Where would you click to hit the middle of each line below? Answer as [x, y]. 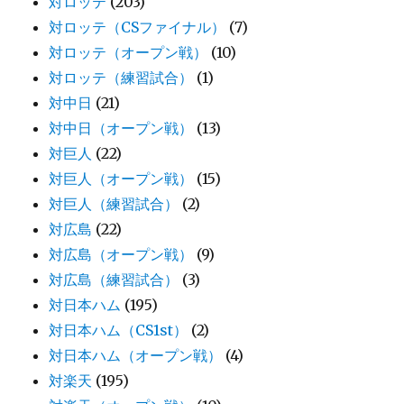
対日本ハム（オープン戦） [136, 355]
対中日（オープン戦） [121, 128]
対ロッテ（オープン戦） [129, 52]
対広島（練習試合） [114, 279]
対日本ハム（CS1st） [119, 330]
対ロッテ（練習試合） [121, 77]
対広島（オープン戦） [121, 254]
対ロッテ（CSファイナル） [138, 27]
